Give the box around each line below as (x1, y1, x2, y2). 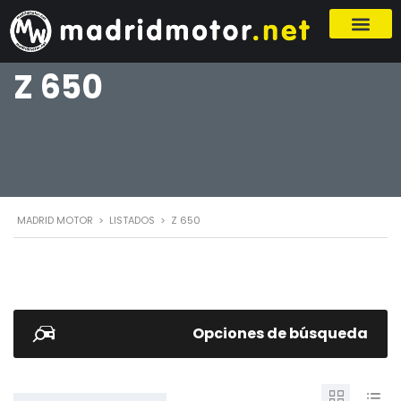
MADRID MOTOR (17, 212, 93, 227)
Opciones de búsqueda (192, 322, 368, 344)
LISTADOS (109, 212, 155, 227)
